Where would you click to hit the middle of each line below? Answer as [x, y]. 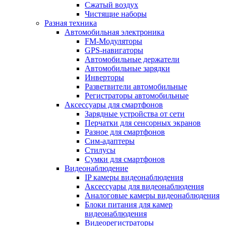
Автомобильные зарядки [127, 68]
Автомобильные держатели [132, 59]
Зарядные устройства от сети [135, 114]
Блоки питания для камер [129, 204]
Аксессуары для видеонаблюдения [144, 186]
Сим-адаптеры [110, 141]
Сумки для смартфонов [125, 159]
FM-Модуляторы [114, 41]
